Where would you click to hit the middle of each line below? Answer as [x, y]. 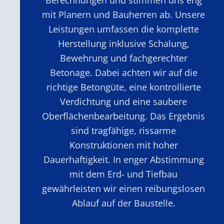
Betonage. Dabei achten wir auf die [123, 72]
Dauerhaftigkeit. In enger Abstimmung [123, 159]
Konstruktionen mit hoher [123, 145]
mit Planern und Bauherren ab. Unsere [124, 14]
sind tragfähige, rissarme [124, 130]
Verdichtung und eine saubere [124, 101]
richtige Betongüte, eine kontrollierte [123, 87]
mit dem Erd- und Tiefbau [124, 174]
